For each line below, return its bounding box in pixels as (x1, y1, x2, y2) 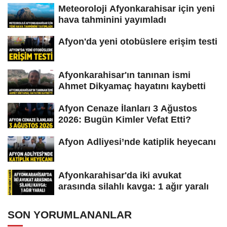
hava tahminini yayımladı (58, 14, 166, 25)
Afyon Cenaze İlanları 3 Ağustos (58, 103, 197, 114)
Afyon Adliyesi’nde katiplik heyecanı (58, 136, 216, 147)
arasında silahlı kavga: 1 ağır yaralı (58, 181, 209, 192)
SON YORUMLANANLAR (8, 208, 132, 220)
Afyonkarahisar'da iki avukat (58, 170, 181, 180)
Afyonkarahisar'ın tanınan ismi (58, 70, 191, 81)
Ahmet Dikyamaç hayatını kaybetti (58, 81, 206, 92)
